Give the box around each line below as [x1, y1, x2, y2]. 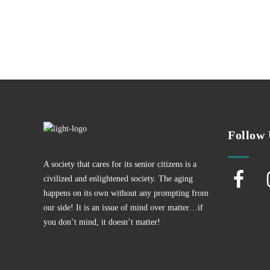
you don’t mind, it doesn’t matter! [43, 218, 160, 227]
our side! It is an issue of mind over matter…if [43, 203, 203, 212]
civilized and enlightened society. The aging [43, 174, 193, 183]
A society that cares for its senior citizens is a [43, 160, 196, 169]
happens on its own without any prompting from [43, 189, 209, 198]
